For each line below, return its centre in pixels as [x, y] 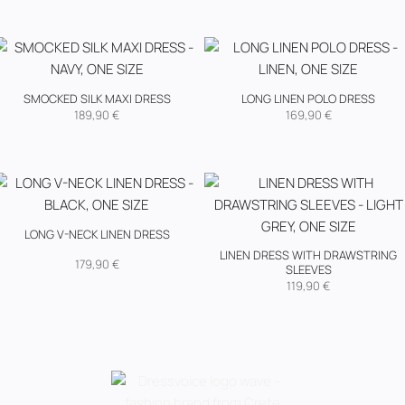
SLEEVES [308, 270]
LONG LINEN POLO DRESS [308, 99]
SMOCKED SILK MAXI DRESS [97, 99]
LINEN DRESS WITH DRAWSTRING [308, 255]
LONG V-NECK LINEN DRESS [97, 234]
